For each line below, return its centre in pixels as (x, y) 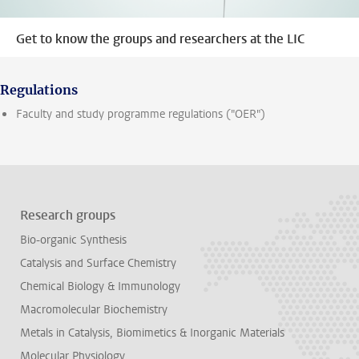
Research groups (68, 216)
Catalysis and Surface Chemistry (98, 264)
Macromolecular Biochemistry (94, 310)
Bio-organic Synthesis (73, 240)
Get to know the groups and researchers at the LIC (160, 39)
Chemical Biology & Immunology (100, 287)
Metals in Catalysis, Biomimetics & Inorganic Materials (152, 333)
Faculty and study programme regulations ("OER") (141, 115)
